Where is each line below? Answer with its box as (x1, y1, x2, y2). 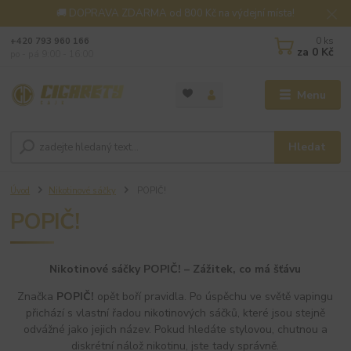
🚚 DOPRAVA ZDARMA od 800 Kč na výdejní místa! (56, 5, 295, 20)
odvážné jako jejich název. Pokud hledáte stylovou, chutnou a (23, 321, 327, 337)
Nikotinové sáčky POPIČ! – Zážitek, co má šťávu (49, 261, 302, 277)
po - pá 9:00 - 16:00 (10, 48, 94, 60)
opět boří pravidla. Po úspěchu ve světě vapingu (94, 288, 334, 304)
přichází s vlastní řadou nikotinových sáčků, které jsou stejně (25, 305, 325, 320)
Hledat (288, 139, 327, 154)
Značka (17, 288, 57, 304)
